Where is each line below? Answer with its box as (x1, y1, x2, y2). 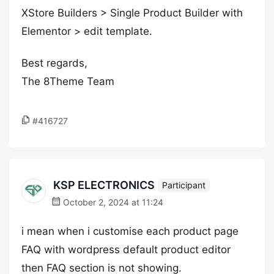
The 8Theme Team (21, 75, 114, 87)
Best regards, (21, 57, 87, 69)
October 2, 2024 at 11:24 (61, 197, 163, 207)
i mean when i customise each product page (21, 225, 239, 237)
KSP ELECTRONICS (53, 179, 155, 191)
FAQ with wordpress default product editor (21, 243, 231, 256)
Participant (162, 179, 206, 190)
